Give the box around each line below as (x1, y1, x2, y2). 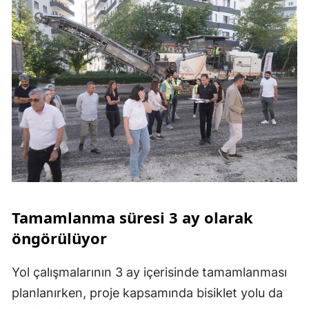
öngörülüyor (12, 227, 107, 248)
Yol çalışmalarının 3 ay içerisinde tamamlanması (12, 264, 287, 279)
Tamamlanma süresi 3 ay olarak (12, 206, 253, 228)
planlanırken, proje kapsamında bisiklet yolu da (12, 285, 283, 300)
